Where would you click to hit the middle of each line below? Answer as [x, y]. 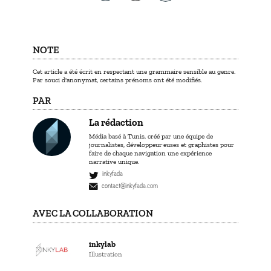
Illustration [105, 254]
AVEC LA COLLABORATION [93, 214]
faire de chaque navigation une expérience [150, 153]
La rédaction [116, 123]
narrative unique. [114, 161]
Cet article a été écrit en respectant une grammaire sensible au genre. [134, 72]
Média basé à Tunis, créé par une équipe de [151, 136]
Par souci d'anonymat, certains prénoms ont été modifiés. [117, 80]
